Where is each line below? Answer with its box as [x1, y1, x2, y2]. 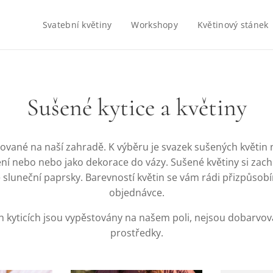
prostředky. [110, 226, 163, 239]
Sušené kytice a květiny [26, 93, 247, 122]
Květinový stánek [197, 19, 269, 30]
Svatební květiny [42, 19, 112, 30]
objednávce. [108, 186, 165, 199]
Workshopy [131, 19, 178, 30]
